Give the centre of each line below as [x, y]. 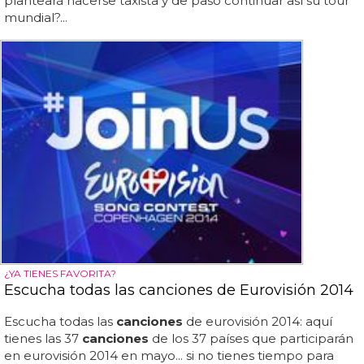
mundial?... [36, 18]
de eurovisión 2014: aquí [258, 321]
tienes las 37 [43, 338]
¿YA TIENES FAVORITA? [60, 273]
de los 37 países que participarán [251, 338]
